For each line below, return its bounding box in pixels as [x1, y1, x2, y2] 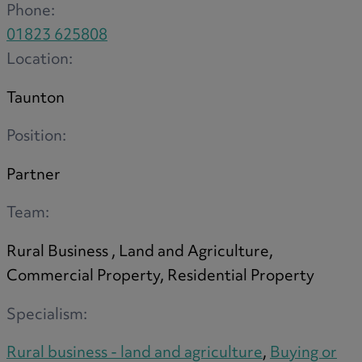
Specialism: [6, 299, 87, 331]
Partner [6, 159, 61, 192]
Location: [6, 44, 73, 76]
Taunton [6, 82, 65, 115]
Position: [6, 121, 66, 154]
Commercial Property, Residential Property [6, 260, 314, 293]
